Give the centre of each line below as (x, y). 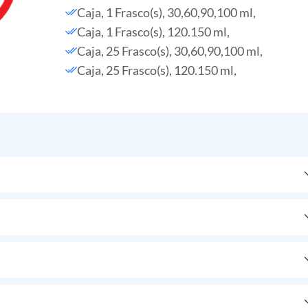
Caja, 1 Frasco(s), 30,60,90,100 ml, (166, 12)
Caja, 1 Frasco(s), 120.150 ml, (153, 32)
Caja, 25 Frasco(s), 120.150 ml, (156, 70)
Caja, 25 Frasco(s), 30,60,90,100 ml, (169, 51)
